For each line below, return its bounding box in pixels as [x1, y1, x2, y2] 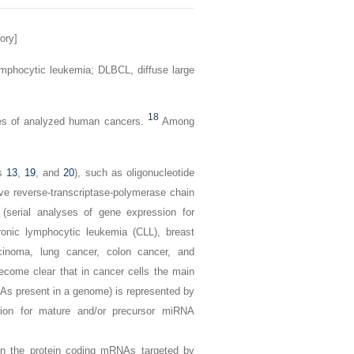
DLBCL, [97, 64, 134, 76]
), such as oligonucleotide [74, 167, 195, 179]
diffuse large [133, 64, 195, 76]
